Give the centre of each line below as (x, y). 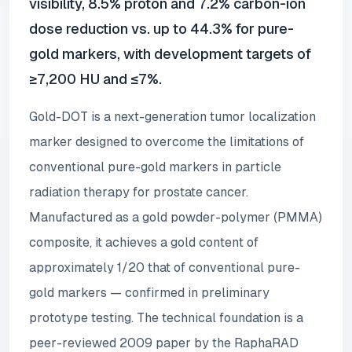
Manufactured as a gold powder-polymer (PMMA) (176, 217)
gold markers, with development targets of (170, 54)
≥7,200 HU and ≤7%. (95, 79)
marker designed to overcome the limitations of (167, 142)
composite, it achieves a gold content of (144, 242)
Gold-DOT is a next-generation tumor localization (172, 117)
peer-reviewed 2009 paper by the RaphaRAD (164, 343)
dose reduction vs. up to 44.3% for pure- (161, 29)
